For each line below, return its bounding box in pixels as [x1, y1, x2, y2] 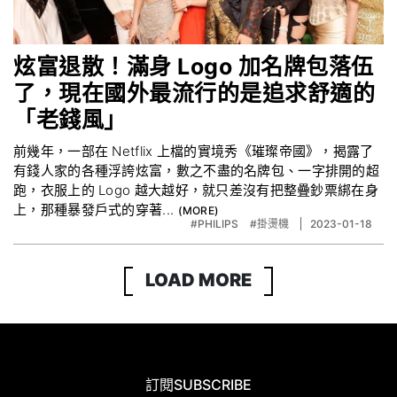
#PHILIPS [191, 217, 241, 230]
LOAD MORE [145, 269, 252, 291]
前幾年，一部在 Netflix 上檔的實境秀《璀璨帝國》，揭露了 [13, 143, 374, 160]
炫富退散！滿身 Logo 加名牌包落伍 [13, 53, 374, 80]
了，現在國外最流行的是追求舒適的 [13, 80, 375, 106]
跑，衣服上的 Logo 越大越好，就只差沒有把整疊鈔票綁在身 [13, 182, 379, 198]
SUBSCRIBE [174, 376, 252, 393]
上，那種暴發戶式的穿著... [13, 201, 178, 218]
